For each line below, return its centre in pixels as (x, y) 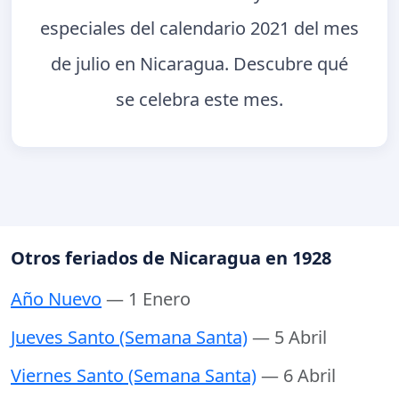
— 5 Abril (289, 338)
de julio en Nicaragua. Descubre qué (199, 63)
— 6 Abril (298, 376)
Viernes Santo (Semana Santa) (134, 376)
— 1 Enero (148, 299)
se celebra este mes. (199, 99)
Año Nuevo (56, 299)
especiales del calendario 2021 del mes (199, 28)
